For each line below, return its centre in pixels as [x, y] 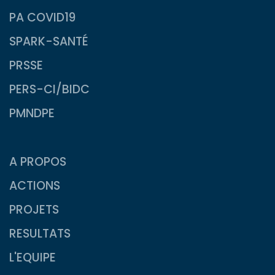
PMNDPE [32, 113]
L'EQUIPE [33, 257]
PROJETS [34, 209]
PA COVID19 [42, 17]
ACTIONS [35, 185]
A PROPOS [38, 161]
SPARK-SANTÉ [49, 41]
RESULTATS [40, 233]
